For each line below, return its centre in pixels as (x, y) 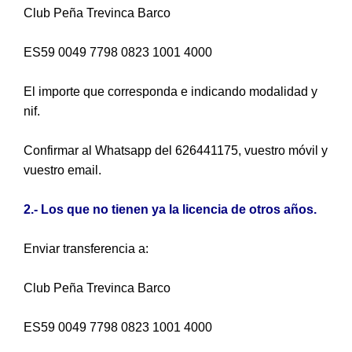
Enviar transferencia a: (86, 249)
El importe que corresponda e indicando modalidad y (170, 92)
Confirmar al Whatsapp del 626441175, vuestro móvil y (176, 150)
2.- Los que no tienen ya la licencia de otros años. (170, 209)
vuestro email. (62, 170)
